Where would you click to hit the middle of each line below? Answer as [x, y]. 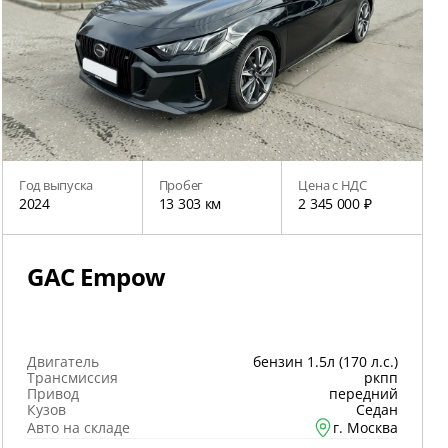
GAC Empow [96, 276]
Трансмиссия [72, 377]
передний [363, 393]
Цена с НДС [332, 185]
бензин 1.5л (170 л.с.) [325, 361]
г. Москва [365, 427]
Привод [53, 393]
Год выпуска [56, 185]
